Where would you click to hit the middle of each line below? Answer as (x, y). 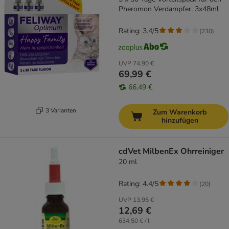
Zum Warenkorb (180, 112)
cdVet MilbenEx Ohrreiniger (171, 152)
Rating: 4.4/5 (139, 184)
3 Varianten (61, 110)
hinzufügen (180, 121)
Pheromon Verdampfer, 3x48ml (169, 9)
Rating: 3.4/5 (139, 31)
